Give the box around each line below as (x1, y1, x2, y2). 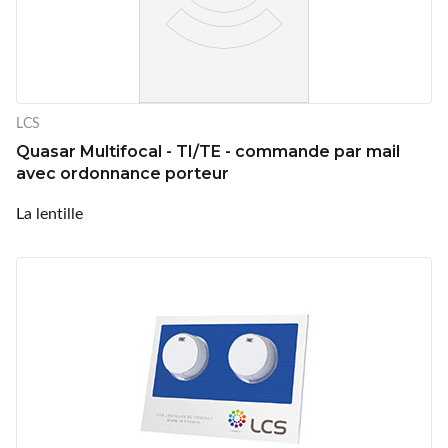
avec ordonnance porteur (16, 163, 229, 183)
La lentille (16, 201, 83, 223)
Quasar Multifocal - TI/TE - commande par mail (16, 141, 400, 161)
